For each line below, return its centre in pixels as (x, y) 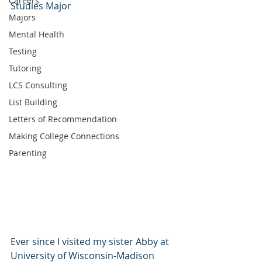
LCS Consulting (38, 85)
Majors (22, 17)
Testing (23, 51)
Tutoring (25, 68)
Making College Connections (64, 136)
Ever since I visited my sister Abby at (91, 241)
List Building (33, 102)
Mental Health (37, 34)
